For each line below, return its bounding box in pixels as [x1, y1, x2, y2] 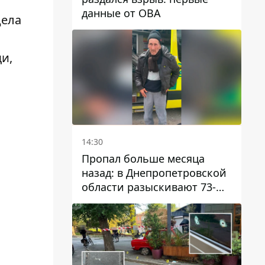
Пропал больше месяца [82, 151, 205, 166]
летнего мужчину [82, 193, 172, 208]
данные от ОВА [82, 5, 161, 20]
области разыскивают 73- [82, 179, 216, 194]
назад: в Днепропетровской [82, 165, 227, 180]
